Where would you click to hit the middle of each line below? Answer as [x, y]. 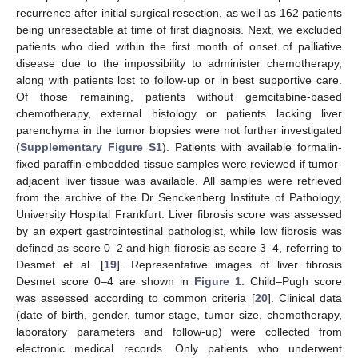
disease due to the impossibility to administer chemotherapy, [179, 63]
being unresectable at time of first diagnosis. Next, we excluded [179, 30]
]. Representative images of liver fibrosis [229, 265]
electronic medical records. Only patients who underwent [179, 348]
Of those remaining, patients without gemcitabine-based [179, 97]
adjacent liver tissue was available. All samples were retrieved [179, 181]
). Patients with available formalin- [252, 147]
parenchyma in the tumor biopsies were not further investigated [179, 130]
